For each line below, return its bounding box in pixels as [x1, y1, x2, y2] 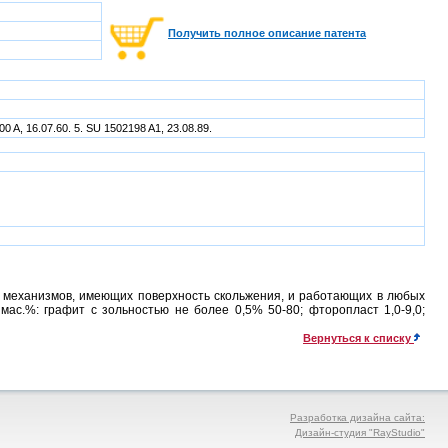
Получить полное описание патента [168, 26, 366, 39]
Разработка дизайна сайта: [290, 412, 425, 423]
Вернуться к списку [303, 332, 411, 344]
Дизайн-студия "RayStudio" [295, 427, 425, 438]
